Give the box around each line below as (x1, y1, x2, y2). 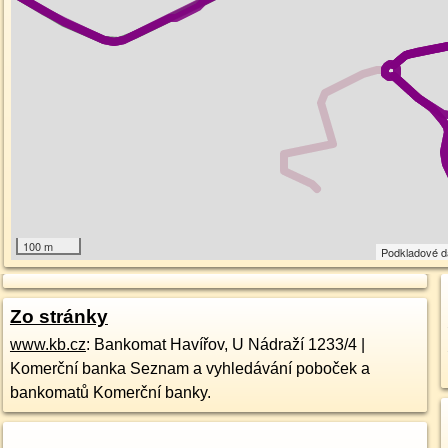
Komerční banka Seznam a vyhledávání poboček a (9, 360, 370, 377)
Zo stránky (9, 306, 108, 327)
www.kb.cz (9, 336, 86, 353)
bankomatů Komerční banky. (9, 384, 211, 401)
